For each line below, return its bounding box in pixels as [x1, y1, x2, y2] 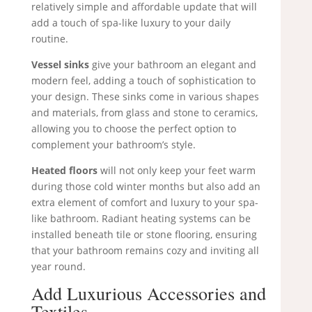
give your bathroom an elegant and [88, 58, 256, 72]
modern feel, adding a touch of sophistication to [31, 74, 256, 88]
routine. [31, 32, 68, 46]
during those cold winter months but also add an [31, 180, 260, 194]
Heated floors [31, 164, 97, 178]
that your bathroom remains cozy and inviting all [31, 244, 259, 258]
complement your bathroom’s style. [31, 138, 196, 152]
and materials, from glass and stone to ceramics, [31, 106, 258, 120]
